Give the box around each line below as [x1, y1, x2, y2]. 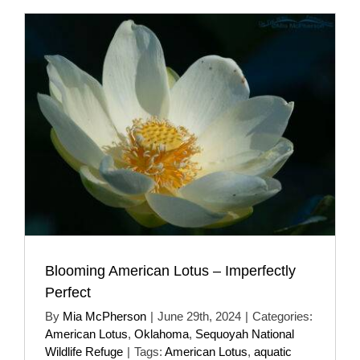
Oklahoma [134, 326, 189, 341]
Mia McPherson [63, 309, 146, 323]
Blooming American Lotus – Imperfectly [45, 262, 296, 279]
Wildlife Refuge [45, 344, 123, 358]
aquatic [254, 344, 292, 358]
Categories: [252, 309, 313, 323]
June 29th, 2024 [157, 309, 241, 323]
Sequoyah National [195, 326, 294, 341]
